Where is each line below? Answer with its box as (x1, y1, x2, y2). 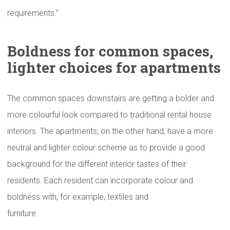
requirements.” (7, 8, 59, 18)
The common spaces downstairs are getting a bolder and (7, 93, 214, 103)
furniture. (7, 208, 38, 218)
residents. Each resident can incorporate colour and (7, 176, 193, 185)
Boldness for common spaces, (7, 42, 213, 61)
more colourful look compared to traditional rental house (7, 110, 212, 120)
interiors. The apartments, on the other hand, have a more (7, 126, 213, 136)
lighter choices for (7, 58, 140, 77)
